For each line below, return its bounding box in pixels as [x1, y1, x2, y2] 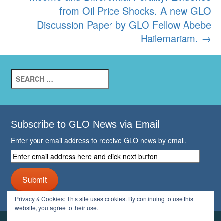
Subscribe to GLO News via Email [11, 118, 160, 130]
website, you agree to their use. [15, 203, 98, 212]
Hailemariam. [141, 31, 201, 45]
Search [10, 68, 34, 78]
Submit [22, 174, 47, 185]
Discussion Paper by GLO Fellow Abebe [37, 17, 211, 32]
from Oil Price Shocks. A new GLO [59, 3, 211, 18]
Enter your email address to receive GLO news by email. [11, 135, 187, 145]
